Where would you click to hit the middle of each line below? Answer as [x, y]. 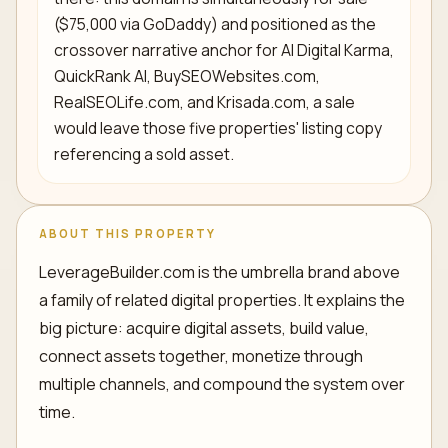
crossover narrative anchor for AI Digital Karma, [224, 49]
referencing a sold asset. [144, 153]
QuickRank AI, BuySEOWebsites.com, [187, 75]
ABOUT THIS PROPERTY [127, 234]
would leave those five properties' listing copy [218, 127]
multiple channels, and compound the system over [221, 383]
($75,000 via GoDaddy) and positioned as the [215, 23]
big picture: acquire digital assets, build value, [203, 327]
